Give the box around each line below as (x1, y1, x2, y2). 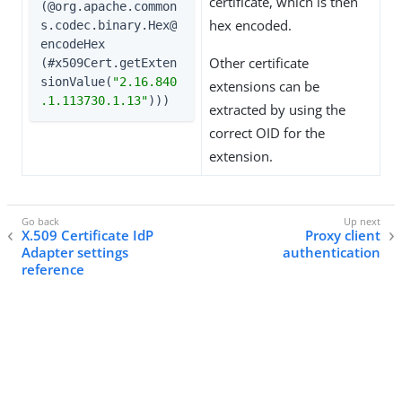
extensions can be (209, 77, 319, 95)
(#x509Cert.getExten (40, 56, 177, 70)
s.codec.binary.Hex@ (40, 18, 177, 32)
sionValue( (40, 74, 112, 89)
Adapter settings (22, 243, 128, 262)
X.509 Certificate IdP (22, 226, 153, 245)
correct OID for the (209, 124, 325, 142)
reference (22, 260, 84, 279)
